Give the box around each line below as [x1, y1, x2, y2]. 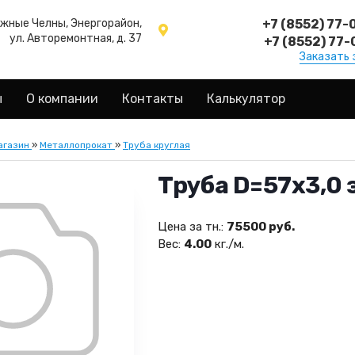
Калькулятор [207, 91, 285, 106]
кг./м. [211, 237, 244, 251]
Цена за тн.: [157, 219, 223, 234]
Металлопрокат [40, 139, 113, 151]
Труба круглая [123, 139, 190, 151]
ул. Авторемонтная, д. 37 [10, 32, 142, 45]
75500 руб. [226, 219, 295, 234]
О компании [26, 91, 98, 106]
